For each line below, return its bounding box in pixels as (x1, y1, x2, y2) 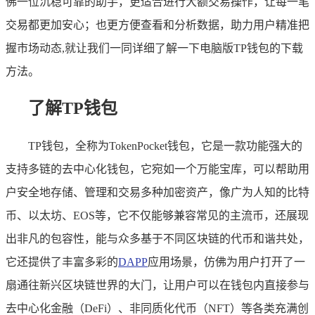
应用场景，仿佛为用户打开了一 (148, 255, 305, 268)
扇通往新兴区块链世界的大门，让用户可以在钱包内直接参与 (6, 278, 309, 291)
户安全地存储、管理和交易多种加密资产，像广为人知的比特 (6, 186, 309, 198)
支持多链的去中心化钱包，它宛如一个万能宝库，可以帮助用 (6, 162, 309, 175)
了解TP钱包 (28, 98, 117, 117)
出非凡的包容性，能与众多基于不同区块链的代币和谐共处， (6, 232, 309, 245)
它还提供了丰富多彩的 (6, 255, 118, 268)
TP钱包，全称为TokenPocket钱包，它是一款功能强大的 (28, 139, 302, 152)
